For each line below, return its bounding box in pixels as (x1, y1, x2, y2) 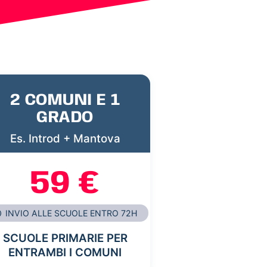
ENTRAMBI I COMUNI (8, 246, 122, 260)
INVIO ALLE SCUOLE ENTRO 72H (3, 208, 138, 219)
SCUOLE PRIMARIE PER (2, 231, 128, 246)
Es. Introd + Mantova (10, 131, 120, 145)
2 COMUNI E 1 (10, 91, 120, 109)
